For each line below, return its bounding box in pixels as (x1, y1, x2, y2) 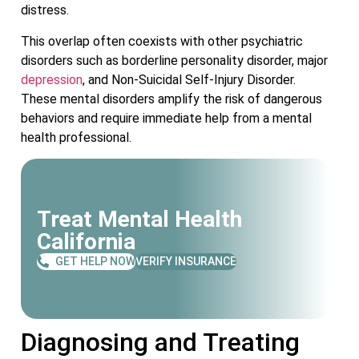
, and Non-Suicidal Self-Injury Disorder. (83, 71, 296, 87)
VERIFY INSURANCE (135, 254, 236, 268)
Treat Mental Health (37, 205, 242, 232)
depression (21, 71, 83, 87)
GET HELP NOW (55, 254, 135, 268)
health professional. (21, 129, 131, 145)
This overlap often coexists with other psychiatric (21, 33, 303, 49)
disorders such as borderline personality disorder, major (21, 52, 328, 68)
